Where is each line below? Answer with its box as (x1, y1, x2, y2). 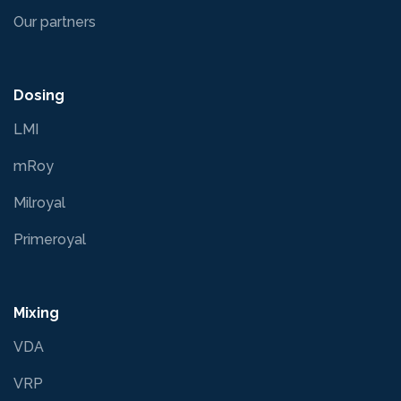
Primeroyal (13, 230, 86, 248)
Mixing (13, 303, 59, 321)
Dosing (13, 86, 64, 104)
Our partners (13, 13, 96, 30)
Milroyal (13, 193, 65, 211)
